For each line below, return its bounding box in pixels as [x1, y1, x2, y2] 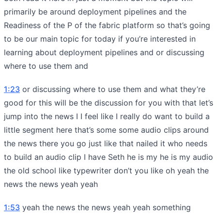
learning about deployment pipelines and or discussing [4, 47, 204, 57]
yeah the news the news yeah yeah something [20, 202, 191, 212]
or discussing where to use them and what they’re [20, 84, 205, 94]
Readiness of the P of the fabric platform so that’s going [4, 20, 210, 30]
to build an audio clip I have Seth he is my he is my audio [4, 152, 213, 162]
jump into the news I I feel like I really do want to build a [4, 111, 210, 121]
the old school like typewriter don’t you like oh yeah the [4, 165, 209, 175]
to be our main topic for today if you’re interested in [4, 33, 196, 44]
